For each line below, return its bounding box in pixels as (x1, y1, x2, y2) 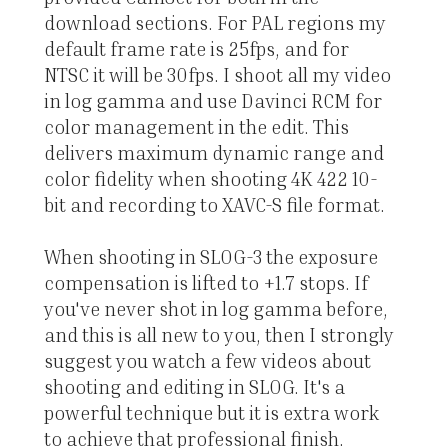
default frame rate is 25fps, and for (43, 37, 349, 61)
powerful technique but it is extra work (43, 401, 379, 425)
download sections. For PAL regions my (43, 11, 386, 35)
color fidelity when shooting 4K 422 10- (43, 167, 378, 191)
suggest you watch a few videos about (43, 349, 371, 373)
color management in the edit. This (43, 115, 349, 139)
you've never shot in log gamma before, (43, 297, 388, 321)
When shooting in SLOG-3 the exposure (43, 245, 378, 269)
